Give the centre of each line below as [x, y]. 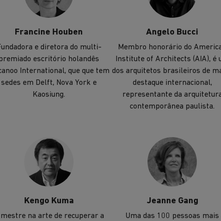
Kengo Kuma [49, 201]
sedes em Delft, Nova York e [49, 83]
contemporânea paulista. [172, 106]
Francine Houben [49, 32]
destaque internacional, [172, 83]
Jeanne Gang [172, 201]
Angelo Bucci [172, 32]
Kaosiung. [49, 94]
